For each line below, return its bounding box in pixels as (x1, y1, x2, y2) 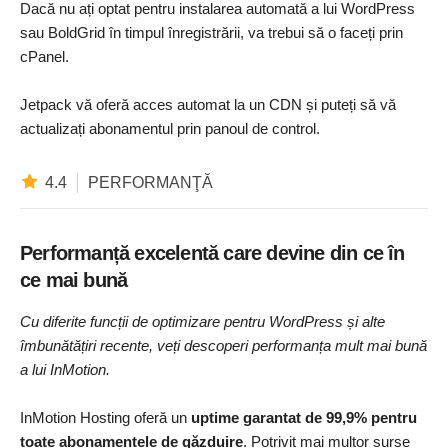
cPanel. (20, 47, 69, 65)
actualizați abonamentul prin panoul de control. (20, 119, 320, 137)
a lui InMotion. (20, 360, 110, 378)
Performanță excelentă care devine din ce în (20, 241, 405, 264)
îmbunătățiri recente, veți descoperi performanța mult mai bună (20, 336, 427, 354)
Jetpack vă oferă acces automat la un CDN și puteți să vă (20, 95, 396, 113)
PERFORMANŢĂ (88, 174, 213, 192)
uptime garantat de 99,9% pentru (191, 408, 417, 426)
